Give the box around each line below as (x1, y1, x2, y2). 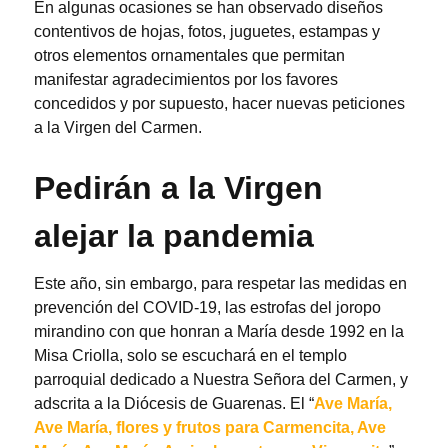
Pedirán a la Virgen (34, 169, 323, 206)
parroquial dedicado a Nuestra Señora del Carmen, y (34, 370, 408, 388)
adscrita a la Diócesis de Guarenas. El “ (34, 394, 314, 412)
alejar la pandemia (34, 217, 314, 254)
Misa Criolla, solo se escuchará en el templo (34, 346, 347, 364)
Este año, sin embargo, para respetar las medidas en (34, 274, 407, 292)
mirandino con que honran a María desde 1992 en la (34, 322, 404, 340)
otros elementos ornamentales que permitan (34, 46, 345, 64)
